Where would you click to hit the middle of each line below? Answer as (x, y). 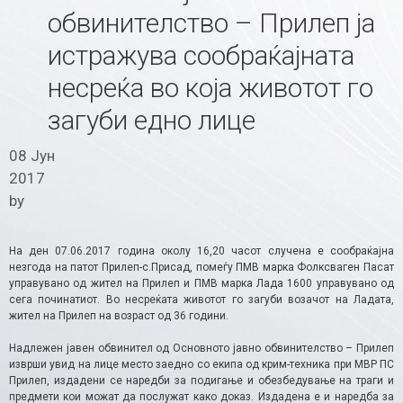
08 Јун (32, 155)
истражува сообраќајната (201, 56)
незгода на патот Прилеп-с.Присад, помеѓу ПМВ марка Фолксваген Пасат (201, 267)
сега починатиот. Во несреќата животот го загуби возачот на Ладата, (201, 299)
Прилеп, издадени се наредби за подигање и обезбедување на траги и (201, 380)
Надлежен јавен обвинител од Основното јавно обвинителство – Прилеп (201, 348)
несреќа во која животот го (210, 88)
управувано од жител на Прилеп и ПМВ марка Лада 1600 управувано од (201, 283)
